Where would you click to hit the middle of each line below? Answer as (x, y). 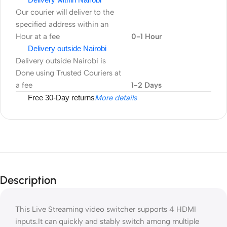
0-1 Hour (146, 36)
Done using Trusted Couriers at (68, 73)
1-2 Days (146, 85)
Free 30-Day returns (61, 98)
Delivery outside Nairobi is (61, 61)
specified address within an (62, 24)
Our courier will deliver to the (65, 12)
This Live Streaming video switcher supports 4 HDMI (106, 209)
